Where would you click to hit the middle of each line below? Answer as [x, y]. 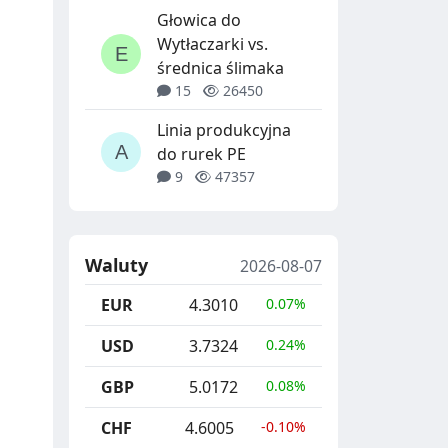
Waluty [116, 264]
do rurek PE [201, 153]
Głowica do [199, 19]
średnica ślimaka [220, 67]
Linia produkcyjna [224, 129]
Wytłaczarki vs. [212, 43]
